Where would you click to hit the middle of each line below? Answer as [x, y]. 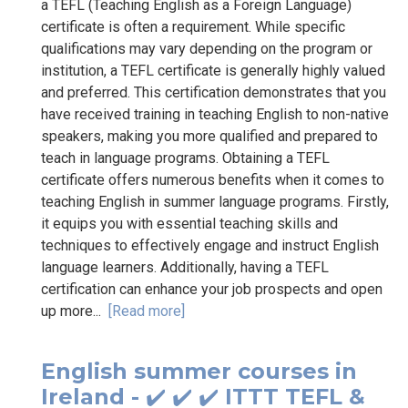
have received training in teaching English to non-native [215, 114]
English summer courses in [199, 371]
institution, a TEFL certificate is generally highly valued [213, 70]
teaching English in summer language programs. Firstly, [215, 201]
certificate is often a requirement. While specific [193, 26]
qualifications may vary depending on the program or [207, 48]
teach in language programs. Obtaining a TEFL [185, 158]
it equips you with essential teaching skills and [189, 223]
